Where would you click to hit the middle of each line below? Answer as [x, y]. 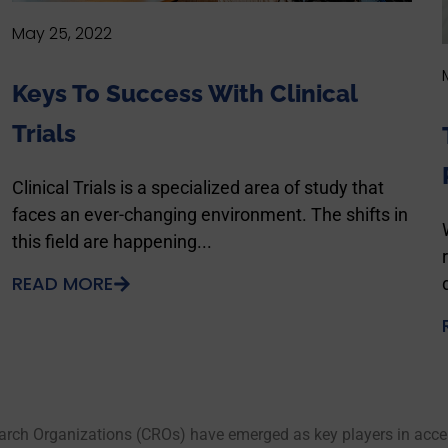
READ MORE [62, 284]
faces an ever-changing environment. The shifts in [210, 215]
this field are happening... [112, 242]
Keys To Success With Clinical [184, 94]
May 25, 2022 [62, 34]
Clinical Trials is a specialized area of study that [198, 188]
